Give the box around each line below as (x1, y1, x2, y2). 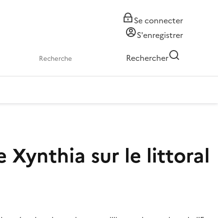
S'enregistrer (137, 29, 183, 41)
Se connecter (134, 15, 183, 26)
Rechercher (126, 52, 168, 64)
